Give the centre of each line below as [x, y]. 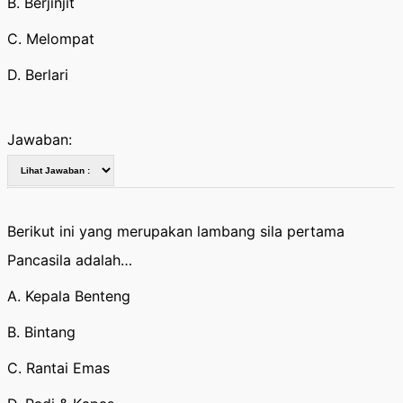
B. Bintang [41, 332]
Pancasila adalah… [70, 260]
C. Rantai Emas [58, 368]
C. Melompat [51, 39]
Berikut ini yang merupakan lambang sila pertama [176, 231]
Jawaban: [40, 139]
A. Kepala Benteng [69, 296]
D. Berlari [38, 75]
